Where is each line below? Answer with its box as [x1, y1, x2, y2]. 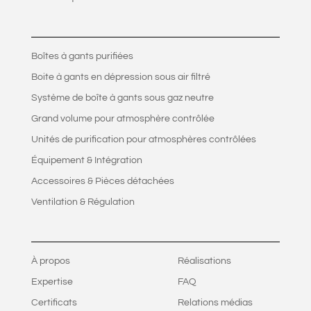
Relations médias [177, 298, 253, 308]
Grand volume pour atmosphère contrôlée [31, 114, 215, 124]
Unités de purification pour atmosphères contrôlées [31, 135, 256, 145]
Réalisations [177, 256, 231, 267]
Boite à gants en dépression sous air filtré [31, 72, 210, 83]
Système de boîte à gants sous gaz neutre [31, 93, 214, 103]
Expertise [31, 277, 73, 287]
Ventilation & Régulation [31, 197, 135, 208]
